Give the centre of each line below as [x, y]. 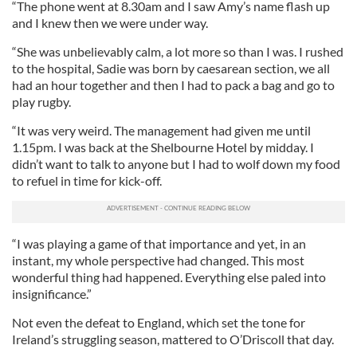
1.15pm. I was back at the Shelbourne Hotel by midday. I [163, 147]
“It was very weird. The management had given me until [161, 130]
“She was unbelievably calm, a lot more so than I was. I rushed [178, 51]
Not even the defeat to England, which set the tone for [159, 322]
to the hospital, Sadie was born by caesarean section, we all [171, 68]
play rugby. [41, 102]
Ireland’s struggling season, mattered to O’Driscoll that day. [173, 339]
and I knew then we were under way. [110, 23]
